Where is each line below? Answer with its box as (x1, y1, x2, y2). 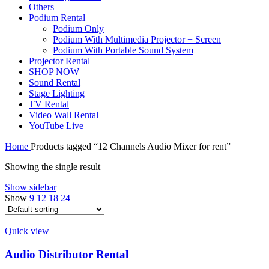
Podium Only (53, 23, 104, 34)
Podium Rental (29, 13, 85, 23)
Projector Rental (29, 56, 90, 67)
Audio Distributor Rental (5, 247, 128, 261)
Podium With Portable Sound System (53, 45, 193, 56)
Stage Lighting (29, 88, 85, 99)
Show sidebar (5, 182, 56, 193)
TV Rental (29, 99, 69, 110)
